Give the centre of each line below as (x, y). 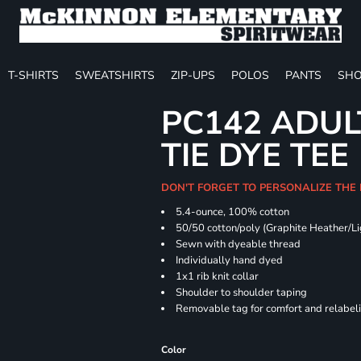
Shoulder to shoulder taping (242, 293)
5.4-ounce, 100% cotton (233, 212)
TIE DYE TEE (255, 156)
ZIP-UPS (193, 75)
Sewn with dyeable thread (239, 244)
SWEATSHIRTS (115, 75)
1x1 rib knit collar (218, 276)
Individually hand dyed (230, 260)
